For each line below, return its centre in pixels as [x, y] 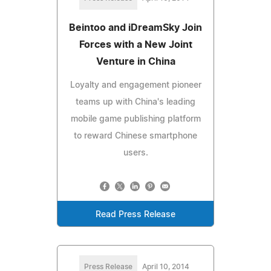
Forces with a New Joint [135, 44]
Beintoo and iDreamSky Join [135, 28]
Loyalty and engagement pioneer [135, 85]
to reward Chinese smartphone [135, 136]
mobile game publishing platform [135, 119]
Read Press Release [135, 214]
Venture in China [135, 61]
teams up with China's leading [135, 102]
